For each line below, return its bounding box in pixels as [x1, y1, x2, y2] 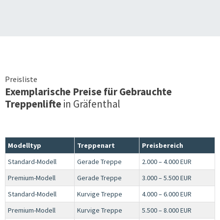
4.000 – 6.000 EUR [142, 189, 192, 198]
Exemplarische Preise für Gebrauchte [5, 84, 172, 98]
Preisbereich [142, 140, 183, 150]
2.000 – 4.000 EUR [142, 157, 192, 166]
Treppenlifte [5, 97, 61, 110]
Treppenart [77, 140, 115, 150]
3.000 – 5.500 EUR [142, 173, 192, 182]
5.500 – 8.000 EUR [142, 205, 192, 215]
